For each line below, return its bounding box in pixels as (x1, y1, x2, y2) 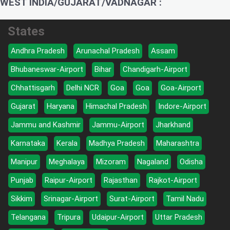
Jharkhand (156, 120, 190, 129)
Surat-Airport (109, 194, 155, 203)
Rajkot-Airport (149, 175, 197, 185)
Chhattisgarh (11, 83, 55, 92)
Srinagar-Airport (44, 194, 98, 203)
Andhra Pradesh (11, 46, 65, 55)
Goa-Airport (161, 83, 201, 92)
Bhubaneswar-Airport (11, 64, 83, 74)
